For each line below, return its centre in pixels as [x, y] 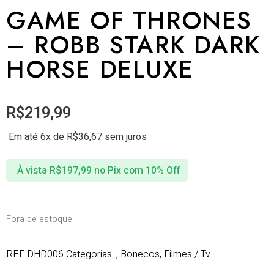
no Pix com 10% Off [137, 170]
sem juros [124, 137]
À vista [32, 170]
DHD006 [46, 254]
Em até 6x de [38, 137]
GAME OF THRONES [129, 20]
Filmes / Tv [187, 254]
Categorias [89, 254]
